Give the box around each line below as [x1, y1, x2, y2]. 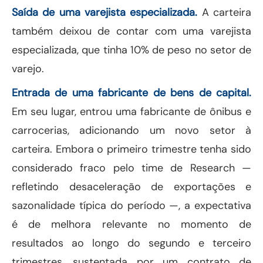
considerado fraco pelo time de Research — [12, 161, 251, 176]
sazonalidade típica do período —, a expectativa [12, 198, 251, 213]
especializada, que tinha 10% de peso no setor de [12, 43, 251, 58]
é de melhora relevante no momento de [12, 217, 251, 232]
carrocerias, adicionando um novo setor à [12, 123, 251, 138]
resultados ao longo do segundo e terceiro [12, 236, 251, 251]
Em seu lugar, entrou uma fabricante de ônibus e [12, 104, 251, 119]
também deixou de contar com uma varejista [12, 24, 251, 39]
